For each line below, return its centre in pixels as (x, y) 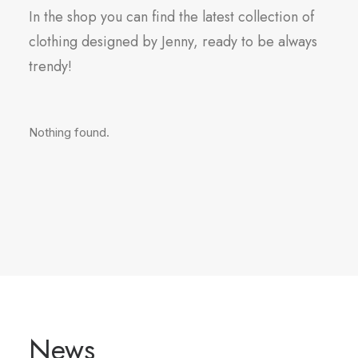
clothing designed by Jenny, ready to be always (173, 42)
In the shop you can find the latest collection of (171, 17)
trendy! (50, 66)
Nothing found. (69, 132)
